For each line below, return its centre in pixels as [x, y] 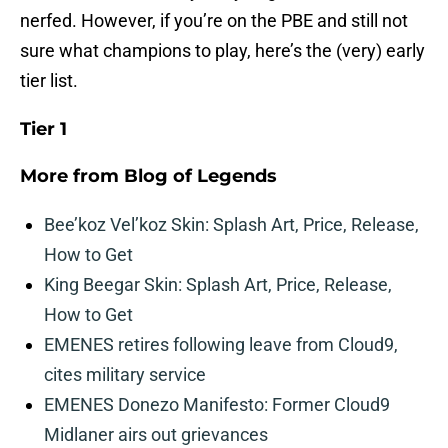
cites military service [125, 375]
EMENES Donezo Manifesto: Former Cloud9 [217, 405]
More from [72, 176]
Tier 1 [43, 129]
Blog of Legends [200, 176]
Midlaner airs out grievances [156, 435]
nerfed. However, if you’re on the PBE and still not [214, 21]
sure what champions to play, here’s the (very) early [222, 51]
